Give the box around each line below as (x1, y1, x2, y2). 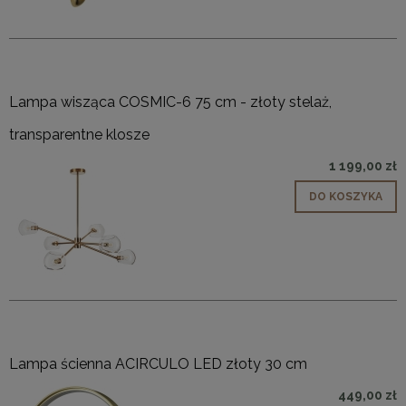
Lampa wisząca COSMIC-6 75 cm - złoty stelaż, (9, 93, 332, 111)
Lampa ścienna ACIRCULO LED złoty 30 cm (9, 355, 307, 373)
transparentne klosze (9, 126, 150, 144)
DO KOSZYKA (309, 190, 382, 204)
